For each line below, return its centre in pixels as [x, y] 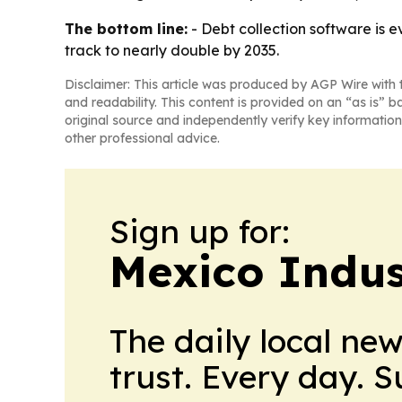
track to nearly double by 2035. [172, 50]
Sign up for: [200, 231]
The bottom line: [126, 29]
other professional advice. [142, 138]
